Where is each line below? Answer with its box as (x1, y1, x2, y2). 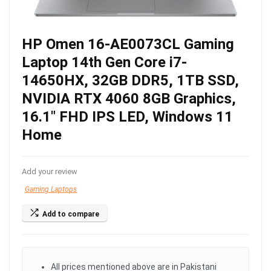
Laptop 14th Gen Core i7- (22, 54, 187, 71)
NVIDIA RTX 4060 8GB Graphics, (22, 90, 236, 107)
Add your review (22, 167, 77, 176)
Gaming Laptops (25, 185, 77, 194)
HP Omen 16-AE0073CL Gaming (22, 36, 234, 53)
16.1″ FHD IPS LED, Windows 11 (22, 108, 233, 125)
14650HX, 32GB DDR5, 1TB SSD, (22, 72, 239, 89)
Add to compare (42, 210, 99, 218)
